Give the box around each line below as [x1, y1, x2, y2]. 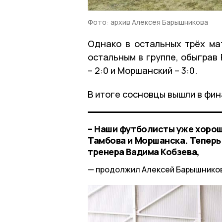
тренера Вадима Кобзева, [88, 145, 200, 158]
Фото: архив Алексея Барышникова [88, 17, 208, 27]
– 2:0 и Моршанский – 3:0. [88, 64, 197, 76]
